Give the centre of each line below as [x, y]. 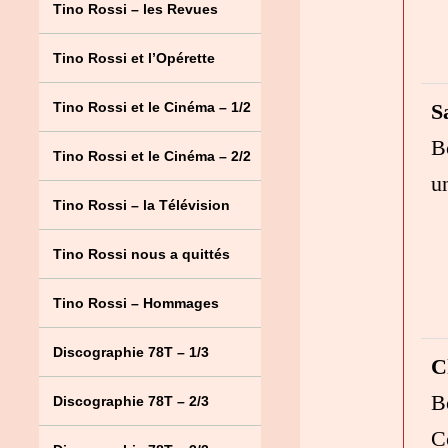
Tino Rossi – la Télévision [141, 205]
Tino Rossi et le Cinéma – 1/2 [151, 107]
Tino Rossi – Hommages [135, 303]
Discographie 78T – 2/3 [130, 401]
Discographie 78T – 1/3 [130, 352]
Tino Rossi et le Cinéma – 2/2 [151, 156]
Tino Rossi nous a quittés [141, 254]
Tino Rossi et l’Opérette [133, 58]
